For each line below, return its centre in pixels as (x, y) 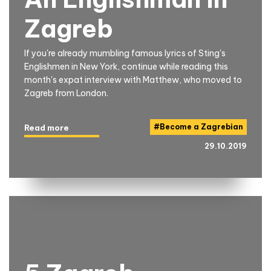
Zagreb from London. (66, 93)
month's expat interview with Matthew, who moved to (133, 80)
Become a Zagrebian (201, 126)
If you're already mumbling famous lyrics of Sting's (125, 53)
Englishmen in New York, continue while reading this (126, 66)
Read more (47, 127)
